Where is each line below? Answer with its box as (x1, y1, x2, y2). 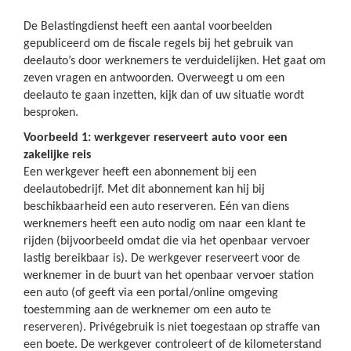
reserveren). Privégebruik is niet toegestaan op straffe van (24, 321, 320, 334)
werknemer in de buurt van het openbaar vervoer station (24, 270, 313, 282)
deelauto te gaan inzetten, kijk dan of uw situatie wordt (24, 89, 304, 102)
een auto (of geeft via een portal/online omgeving (24, 287, 278, 299)
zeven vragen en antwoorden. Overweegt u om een (24, 72, 284, 85)
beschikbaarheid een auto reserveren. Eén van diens (24, 201, 289, 213)
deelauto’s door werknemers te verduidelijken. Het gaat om (24, 55, 326, 67)
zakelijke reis (24, 149, 91, 161)
